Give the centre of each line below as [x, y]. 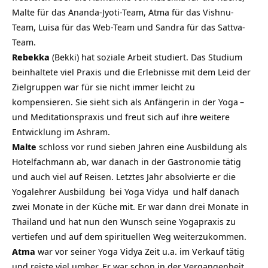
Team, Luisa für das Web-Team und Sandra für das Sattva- [129, 27]
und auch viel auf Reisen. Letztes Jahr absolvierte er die [124, 176]
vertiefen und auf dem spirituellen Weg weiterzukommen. [129, 236]
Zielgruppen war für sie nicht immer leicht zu [103, 87]
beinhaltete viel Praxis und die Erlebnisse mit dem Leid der [131, 72]
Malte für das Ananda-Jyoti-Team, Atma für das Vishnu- [123, 12]
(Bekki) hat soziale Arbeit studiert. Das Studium [146, 57]
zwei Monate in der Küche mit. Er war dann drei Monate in [130, 206]
